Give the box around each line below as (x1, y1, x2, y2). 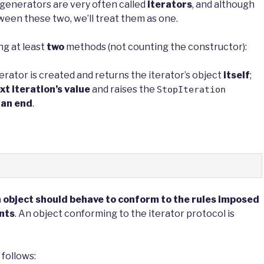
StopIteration (157, 84, 226, 95)
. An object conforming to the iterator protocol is (15, 208, 235, 220)
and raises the (90, 84, 157, 95)
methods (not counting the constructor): (64, 41, 247, 53)
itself (223, 70, 250, 81)
